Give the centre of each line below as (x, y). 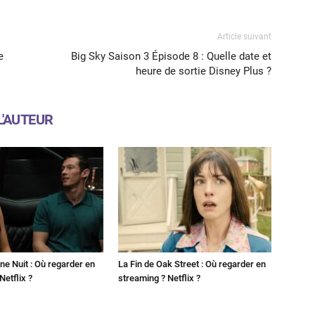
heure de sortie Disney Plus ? (204, 71)
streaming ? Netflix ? (159, 278)
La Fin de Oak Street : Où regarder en (192, 264)
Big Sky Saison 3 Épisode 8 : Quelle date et (171, 56)
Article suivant (244, 36)
